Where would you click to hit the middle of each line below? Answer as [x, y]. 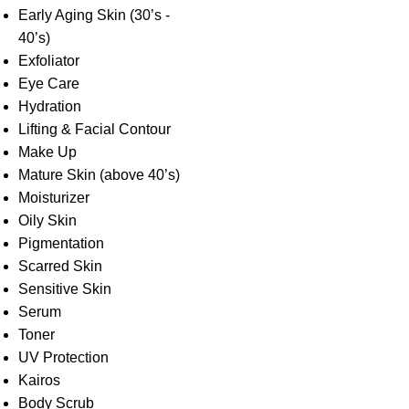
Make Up [47, 152]
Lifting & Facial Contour [94, 129]
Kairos [39, 380]
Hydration [50, 106]
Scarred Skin [60, 266]
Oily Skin [47, 220]
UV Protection [63, 357]
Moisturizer [54, 198]
